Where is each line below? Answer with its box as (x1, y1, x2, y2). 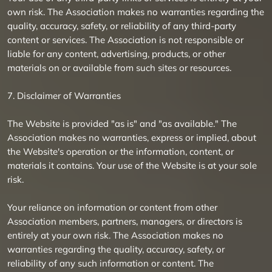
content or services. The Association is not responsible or (7, 34, 243, 46)
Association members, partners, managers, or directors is (7, 216, 242, 227)
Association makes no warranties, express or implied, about (7, 132, 256, 143)
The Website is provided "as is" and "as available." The (7, 118, 237, 129)
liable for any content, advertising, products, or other (7, 48, 225, 59)
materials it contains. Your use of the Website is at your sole (7, 160, 257, 171)
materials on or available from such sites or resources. (7, 62, 231, 73)
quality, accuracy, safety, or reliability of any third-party (7, 20, 236, 32)
